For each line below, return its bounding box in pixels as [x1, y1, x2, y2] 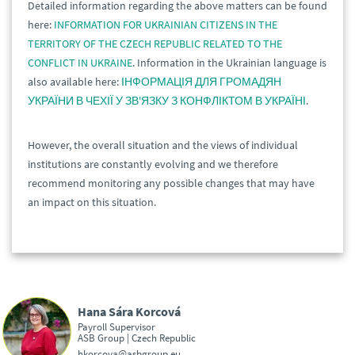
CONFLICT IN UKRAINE [28, 55, 132, 71]
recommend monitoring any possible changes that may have [28, 176, 315, 191]
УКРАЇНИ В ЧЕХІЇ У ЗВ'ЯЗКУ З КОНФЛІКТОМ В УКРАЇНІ [28, 94, 306, 109]
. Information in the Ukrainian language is [132, 55, 326, 71]
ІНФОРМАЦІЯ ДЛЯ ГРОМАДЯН [121, 74, 281, 90]
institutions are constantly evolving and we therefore [28, 157, 278, 172]
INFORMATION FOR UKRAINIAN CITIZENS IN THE [54, 17, 277, 32]
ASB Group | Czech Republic [78, 330, 196, 344]
